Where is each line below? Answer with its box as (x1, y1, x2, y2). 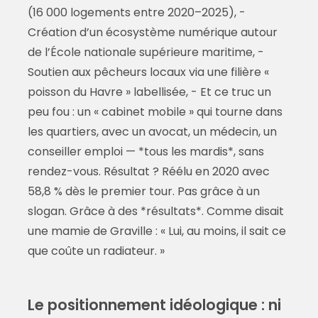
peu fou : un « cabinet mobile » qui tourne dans (27, 104, 283, 121)
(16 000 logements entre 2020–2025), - (27, 4, 246, 21)
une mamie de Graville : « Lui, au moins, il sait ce (27, 223, 286, 240)
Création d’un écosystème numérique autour (27, 24, 278, 41)
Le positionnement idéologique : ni (27, 295, 281, 316)
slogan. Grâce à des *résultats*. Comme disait (27, 203, 284, 220)
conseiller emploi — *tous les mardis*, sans (27, 143, 264, 160)
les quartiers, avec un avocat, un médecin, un (27, 124, 277, 141)
